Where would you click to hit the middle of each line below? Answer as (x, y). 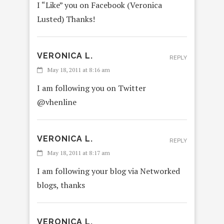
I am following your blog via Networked (108, 171)
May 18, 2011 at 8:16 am (79, 70)
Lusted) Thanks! (66, 19)
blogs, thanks (61, 185)
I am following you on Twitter (91, 88)
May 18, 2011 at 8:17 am (79, 153)
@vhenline (57, 102)
